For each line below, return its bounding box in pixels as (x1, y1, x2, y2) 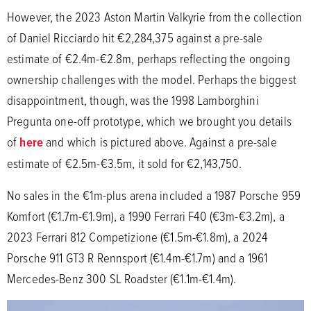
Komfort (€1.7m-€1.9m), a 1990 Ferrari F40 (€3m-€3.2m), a (7, 206, 285, 225)
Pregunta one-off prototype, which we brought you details (7, 111, 292, 130)
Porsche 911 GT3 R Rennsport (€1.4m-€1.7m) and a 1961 (7, 248, 268, 267)
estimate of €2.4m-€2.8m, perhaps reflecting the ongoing (7, 49, 290, 67)
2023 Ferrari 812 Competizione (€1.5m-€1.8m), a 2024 (7, 227, 268, 246)
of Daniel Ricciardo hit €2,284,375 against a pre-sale (7, 28, 263, 47)
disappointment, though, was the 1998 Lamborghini (7, 90, 259, 109)
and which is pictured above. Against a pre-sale (42, 132, 277, 151)
